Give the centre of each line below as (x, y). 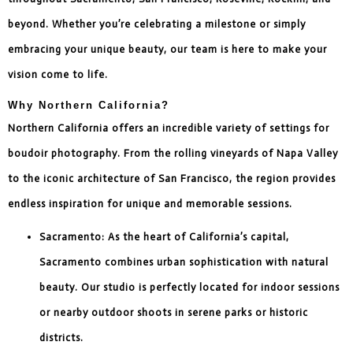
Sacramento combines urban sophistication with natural (184, 262)
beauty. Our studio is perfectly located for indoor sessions (190, 287)
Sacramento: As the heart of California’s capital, (164, 236)
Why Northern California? (89, 105)
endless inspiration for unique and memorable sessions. (150, 203)
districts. (61, 337)
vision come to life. (58, 74)
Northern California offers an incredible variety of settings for (169, 128)
